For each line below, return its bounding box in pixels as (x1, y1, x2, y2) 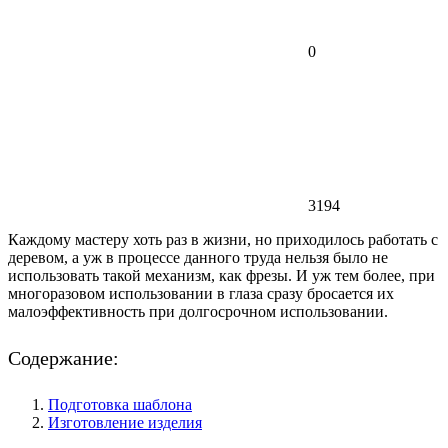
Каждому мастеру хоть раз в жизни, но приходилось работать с (8, 230, 438, 248)
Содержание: (8, 346, 119, 369)
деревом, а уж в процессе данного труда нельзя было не (8, 248, 388, 266)
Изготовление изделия (48, 413, 202, 431)
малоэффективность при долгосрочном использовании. (8, 302, 388, 320)
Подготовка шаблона (48, 395, 192, 413)
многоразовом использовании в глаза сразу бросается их (8, 284, 394, 302)
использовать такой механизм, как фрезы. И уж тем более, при (8, 266, 435, 284)
